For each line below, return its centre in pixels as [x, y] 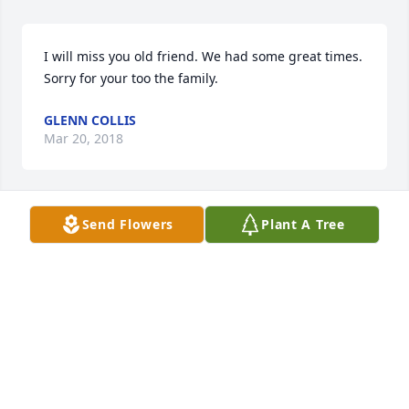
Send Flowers [128, 224]
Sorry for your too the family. [131, 79]
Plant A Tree [303, 224]
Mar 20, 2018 [84, 139]
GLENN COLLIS [90, 121]
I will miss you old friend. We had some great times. [203, 57]
